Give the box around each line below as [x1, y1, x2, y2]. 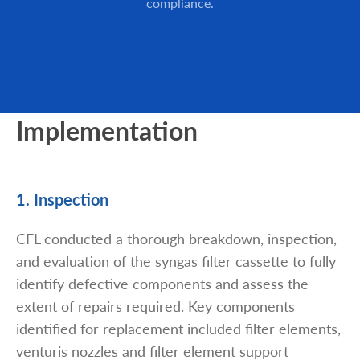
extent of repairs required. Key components [16, 296, 295, 317]
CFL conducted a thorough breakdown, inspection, [16, 228, 337, 249]
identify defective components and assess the [16, 273, 309, 294]
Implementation [16, 112, 198, 149]
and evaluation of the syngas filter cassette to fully [16, 251, 336, 272]
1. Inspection [16, 188, 108, 211]
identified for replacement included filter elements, [16, 318, 341, 339]
